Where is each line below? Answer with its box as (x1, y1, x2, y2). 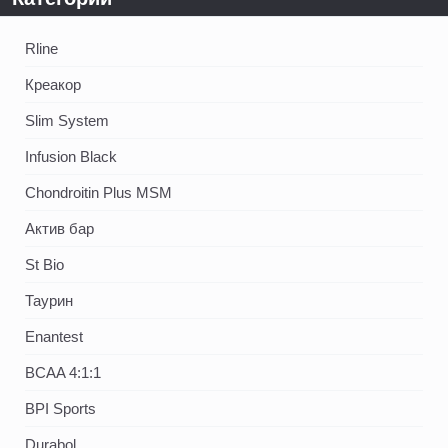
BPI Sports (25, 399, 96, 417)
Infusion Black (25, 147, 117, 165)
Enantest (25, 327, 83, 345)
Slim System (25, 111, 109, 129)
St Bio (25, 255, 64, 273)
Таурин (25, 291, 73, 309)
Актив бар (25, 219, 94, 237)
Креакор (25, 75, 81, 93)
